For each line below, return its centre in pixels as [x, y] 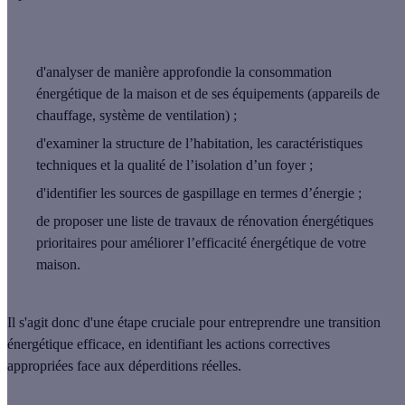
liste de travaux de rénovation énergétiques [250, 221]
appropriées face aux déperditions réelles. [124, 365]
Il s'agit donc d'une [62, 322]
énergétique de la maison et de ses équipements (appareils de [208, 93]
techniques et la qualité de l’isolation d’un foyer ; [174, 165]
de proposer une [82, 221]
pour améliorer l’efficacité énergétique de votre [231, 242]
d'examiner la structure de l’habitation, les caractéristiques [199, 143]
